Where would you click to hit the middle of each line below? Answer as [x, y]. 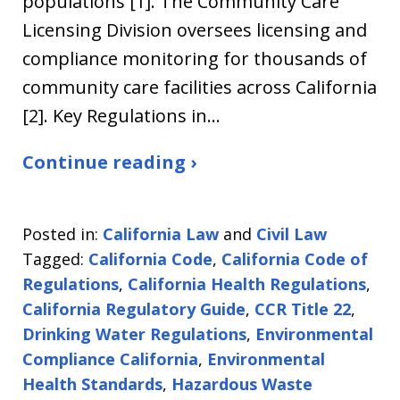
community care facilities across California [200, 87]
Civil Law [292, 234]
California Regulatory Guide [134, 309]
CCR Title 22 [303, 309]
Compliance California [110, 359]
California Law [161, 234]
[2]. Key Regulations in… [121, 116]
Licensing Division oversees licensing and [195, 30]
